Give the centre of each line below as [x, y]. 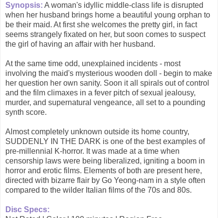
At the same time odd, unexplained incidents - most [93, 64]
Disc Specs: [27, 210]
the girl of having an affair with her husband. [80, 44]
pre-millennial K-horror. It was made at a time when [92, 151]
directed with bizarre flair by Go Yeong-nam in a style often [105, 181]
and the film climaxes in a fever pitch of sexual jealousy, [100, 93]
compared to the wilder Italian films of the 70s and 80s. [99, 190]
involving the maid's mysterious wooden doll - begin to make [109, 73]
